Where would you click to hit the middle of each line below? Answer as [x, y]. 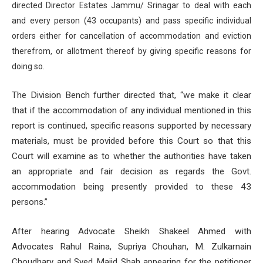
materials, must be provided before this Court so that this [131, 141]
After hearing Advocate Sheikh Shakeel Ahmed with [131, 231]
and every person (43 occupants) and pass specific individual [131, 20]
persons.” [30, 202]
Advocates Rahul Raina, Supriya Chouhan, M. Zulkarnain [131, 246]
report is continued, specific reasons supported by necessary [131, 126]
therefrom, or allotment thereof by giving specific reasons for [131, 51]
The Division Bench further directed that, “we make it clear [131, 95]
